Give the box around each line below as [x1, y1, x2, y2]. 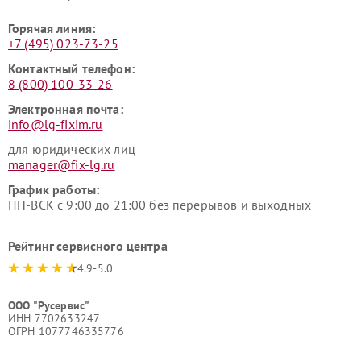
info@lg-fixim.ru [8, 116, 103, 132]
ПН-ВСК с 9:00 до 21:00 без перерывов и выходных [8, 197, 312, 213]
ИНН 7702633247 [8, 311, 101, 326]
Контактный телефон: [8, 60, 135, 77]
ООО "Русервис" [8, 298, 90, 313]
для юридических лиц [8, 141, 135, 157]
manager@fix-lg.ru [8, 156, 115, 172]
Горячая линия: [8, 20, 96, 36]
